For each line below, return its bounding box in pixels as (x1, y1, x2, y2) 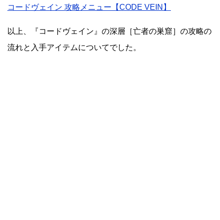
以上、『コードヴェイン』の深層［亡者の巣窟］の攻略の (7, 27, 212, 36)
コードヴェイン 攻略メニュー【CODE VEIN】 (7, 3, 171, 12)
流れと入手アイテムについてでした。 (7, 43, 141, 52)
